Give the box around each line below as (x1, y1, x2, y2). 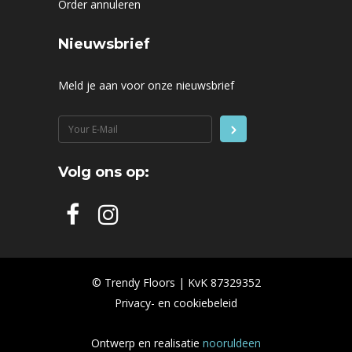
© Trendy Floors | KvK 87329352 (91, 275, 261, 291)
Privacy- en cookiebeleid (115, 295, 237, 311)
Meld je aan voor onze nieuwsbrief (58, 78, 234, 93)
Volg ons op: (58, 163, 149, 181)
